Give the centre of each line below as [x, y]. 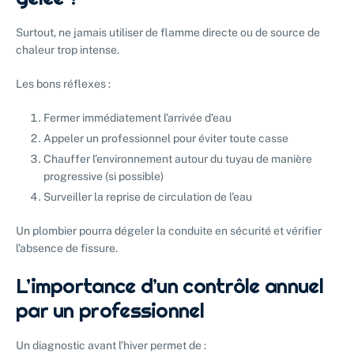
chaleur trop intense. [68, 49]
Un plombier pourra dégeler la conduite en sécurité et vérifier [169, 231]
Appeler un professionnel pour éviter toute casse [166, 139]
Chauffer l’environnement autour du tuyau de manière [178, 159]
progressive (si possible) [104, 177]
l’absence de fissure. [67, 249]
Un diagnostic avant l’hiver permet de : [111, 346]
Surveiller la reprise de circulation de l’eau [148, 197]
